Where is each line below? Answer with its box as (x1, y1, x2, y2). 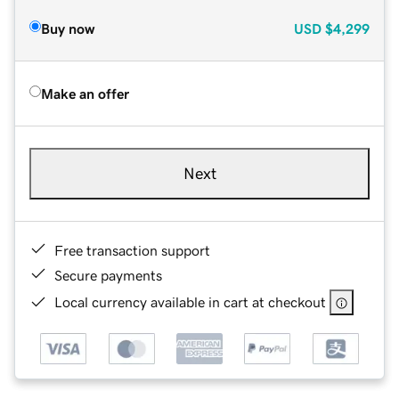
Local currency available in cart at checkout (54, 294, 326, 309)
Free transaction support (54, 242, 210, 257)
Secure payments (54, 267, 162, 282)
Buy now (41, 20, 94, 36)
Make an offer (41, 85, 129, 101)
